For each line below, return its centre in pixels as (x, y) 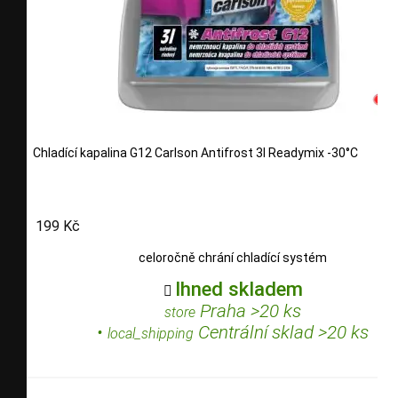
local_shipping (151, 334)
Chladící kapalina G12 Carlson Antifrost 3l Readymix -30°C (195, 152)
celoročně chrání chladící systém (233, 258)
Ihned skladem (239, 289)
